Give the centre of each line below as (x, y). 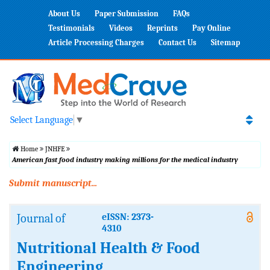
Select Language (42, 120)
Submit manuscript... (53, 184)
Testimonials (71, 28)
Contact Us (177, 42)
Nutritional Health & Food (108, 249)
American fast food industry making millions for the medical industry (125, 160)
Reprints (162, 28)
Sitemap (225, 42)
